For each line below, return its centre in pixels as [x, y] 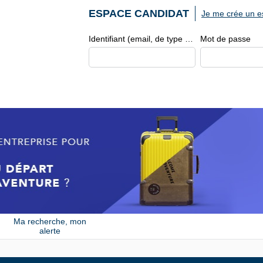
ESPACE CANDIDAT [139, 14]
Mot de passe [225, 39]
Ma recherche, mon [50, 222]
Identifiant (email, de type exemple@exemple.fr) [189, 39]
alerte [50, 231]
